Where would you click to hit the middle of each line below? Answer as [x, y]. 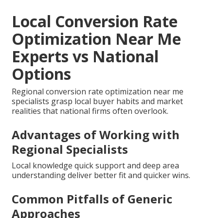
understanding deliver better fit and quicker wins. [101, 175]
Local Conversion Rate [95, 21]
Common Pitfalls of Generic [92, 199]
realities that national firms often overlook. [90, 111]
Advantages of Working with [96, 134]
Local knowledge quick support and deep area [95, 165]
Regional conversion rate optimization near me [98, 91]
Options [41, 73]
